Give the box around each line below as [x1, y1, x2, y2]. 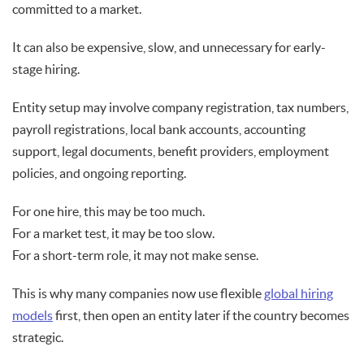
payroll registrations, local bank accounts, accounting [12, 122, 305, 137]
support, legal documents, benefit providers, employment [12, 144, 329, 159]
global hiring [264, 286, 333, 301]
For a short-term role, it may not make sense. [12, 248, 258, 263]
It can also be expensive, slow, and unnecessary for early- [12, 40, 326, 55]
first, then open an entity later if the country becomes [53, 308, 349, 323]
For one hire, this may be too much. [12, 204, 205, 219]
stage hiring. [12, 62, 80, 77]
